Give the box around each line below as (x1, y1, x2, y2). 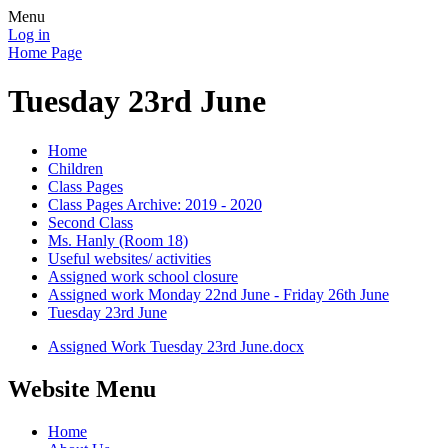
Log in (8, 26, 50, 43)
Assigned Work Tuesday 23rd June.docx (48, 337, 304, 355)
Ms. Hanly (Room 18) (48, 231, 188, 249)
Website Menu (8, 375, 156, 402)
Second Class (48, 213, 133, 231)
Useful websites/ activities (48, 249, 211, 267)
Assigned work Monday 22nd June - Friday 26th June (48, 285, 389, 303)
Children (48, 159, 103, 177)
